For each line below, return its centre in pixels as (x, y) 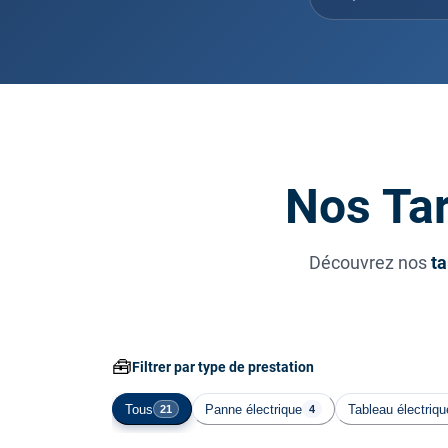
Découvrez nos (370, 263)
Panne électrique (253, 409)
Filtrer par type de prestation (223, 367)
